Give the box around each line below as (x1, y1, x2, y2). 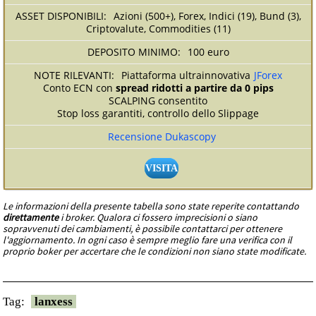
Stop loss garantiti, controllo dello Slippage (57, 106, 259, 120)
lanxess (35, 294, 73, 308)
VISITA (145, 162, 178, 174)
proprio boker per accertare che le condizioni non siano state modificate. (3, 244, 307, 257)
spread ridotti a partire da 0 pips (115, 80, 274, 95)
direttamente (3, 210, 59, 224)
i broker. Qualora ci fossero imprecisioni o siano (59, 210, 258, 224)
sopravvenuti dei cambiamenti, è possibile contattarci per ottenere (3, 221, 283, 235)
